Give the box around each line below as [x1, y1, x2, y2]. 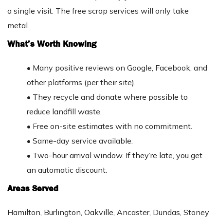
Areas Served [7, 183, 58, 195]
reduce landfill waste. [27, 107, 102, 117]
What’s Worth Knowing [7, 38, 96, 50]
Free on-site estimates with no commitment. [33, 121, 192, 131]
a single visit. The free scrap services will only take [7, 6, 189, 16]
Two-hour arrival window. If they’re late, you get [33, 150, 202, 161]
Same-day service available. [33, 136, 133, 146]
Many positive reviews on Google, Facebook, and [33, 63, 207, 73]
